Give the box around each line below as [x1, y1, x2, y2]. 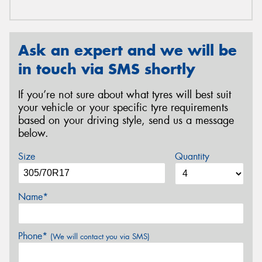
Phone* [18, 229, 50, 242]
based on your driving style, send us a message [18, 113, 234, 128]
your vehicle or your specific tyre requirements [18, 101, 228, 115]
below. [18, 126, 49, 141]
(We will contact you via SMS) [50, 231, 150, 242]
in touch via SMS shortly [18, 59, 195, 78]
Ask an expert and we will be [18, 40, 237, 60]
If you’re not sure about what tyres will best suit [18, 88, 231, 102]
